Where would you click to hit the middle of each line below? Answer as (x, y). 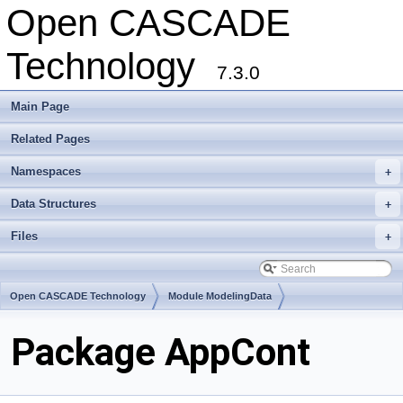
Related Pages (50, 139)
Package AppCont (161, 353)
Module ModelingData (220, 296)
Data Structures (54, 204)
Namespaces (46, 171)
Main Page (40, 107)
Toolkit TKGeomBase (60, 325)
